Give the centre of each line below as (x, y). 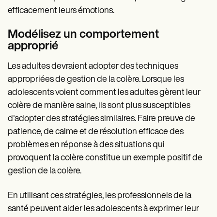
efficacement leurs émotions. (61, 11)
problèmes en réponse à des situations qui (86, 145)
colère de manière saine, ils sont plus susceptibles (99, 106)
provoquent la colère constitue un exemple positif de (105, 158)
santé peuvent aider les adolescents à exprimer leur (103, 209)
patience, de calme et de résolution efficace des (96, 132)
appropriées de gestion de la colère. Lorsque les (96, 79)
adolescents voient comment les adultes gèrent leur (104, 93)
